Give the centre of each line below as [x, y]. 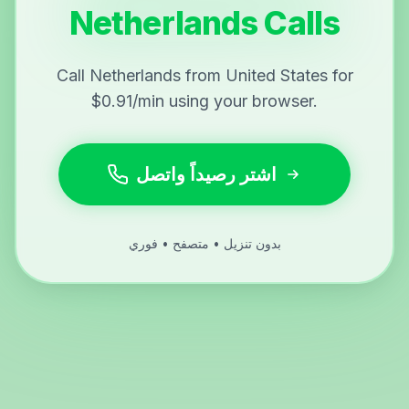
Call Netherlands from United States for [204, 76]
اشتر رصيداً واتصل [206, 175]
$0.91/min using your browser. [204, 101]
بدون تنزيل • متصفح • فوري [204, 244]
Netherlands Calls [204, 23]
